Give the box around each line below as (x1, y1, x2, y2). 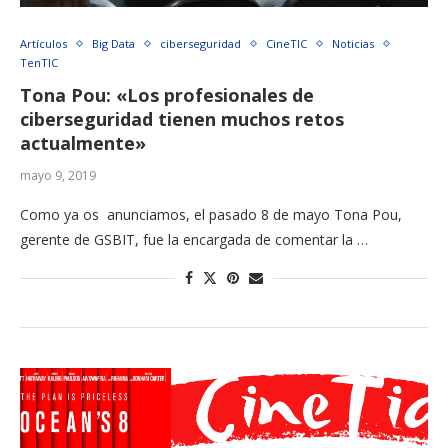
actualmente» (20, 131, 146, 156)
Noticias (332, 36, 374, 52)
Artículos (20, 36, 67, 52)
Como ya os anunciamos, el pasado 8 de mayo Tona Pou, (20, 205, 402, 225)
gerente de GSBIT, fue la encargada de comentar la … (20, 230, 368, 250)
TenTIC (20, 55, 58, 71)
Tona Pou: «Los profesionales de (20, 83, 314, 108)
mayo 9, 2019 (20, 167, 96, 185)
